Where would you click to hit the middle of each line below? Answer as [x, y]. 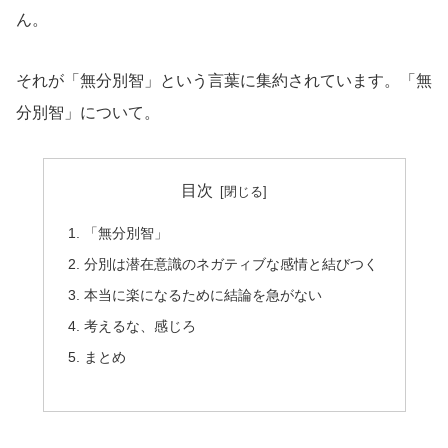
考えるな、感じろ [139, 325]
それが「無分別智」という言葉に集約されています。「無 [224, 80]
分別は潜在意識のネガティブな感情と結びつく [230, 264]
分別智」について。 [88, 112]
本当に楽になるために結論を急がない [202, 295]
